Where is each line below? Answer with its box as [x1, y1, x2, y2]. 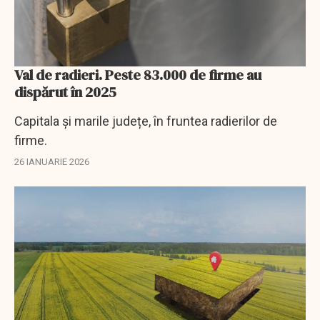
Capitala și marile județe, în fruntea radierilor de [14, 113, 277, 129]
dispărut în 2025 [14, 81, 116, 102]
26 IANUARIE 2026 [14, 156, 89, 167]
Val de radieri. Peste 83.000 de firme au [14, 64, 261, 85]
